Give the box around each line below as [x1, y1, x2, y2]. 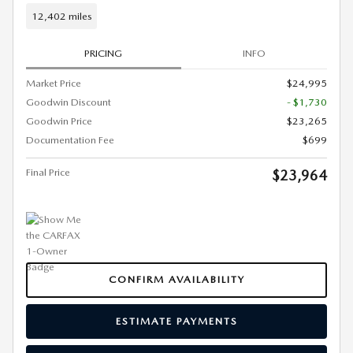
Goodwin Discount [26, 96, 111, 108]
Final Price [26, 166, 70, 178]
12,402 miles [31, 9, 92, 22]
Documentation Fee [26, 134, 114, 146]
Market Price [26, 77, 81, 89]
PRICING [84, 46, 123, 59]
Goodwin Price [26, 115, 92, 127]
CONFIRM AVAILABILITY [108, 273, 245, 286]
